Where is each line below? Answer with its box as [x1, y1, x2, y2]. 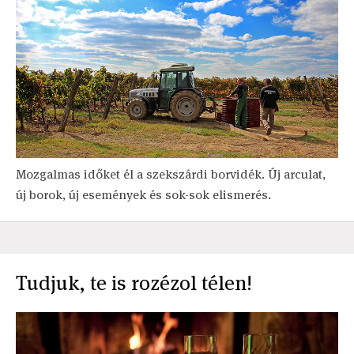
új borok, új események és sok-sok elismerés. [16, 186, 271, 203]
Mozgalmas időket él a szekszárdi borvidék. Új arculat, [16, 165, 326, 183]
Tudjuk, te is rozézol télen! [16, 269, 252, 296]
